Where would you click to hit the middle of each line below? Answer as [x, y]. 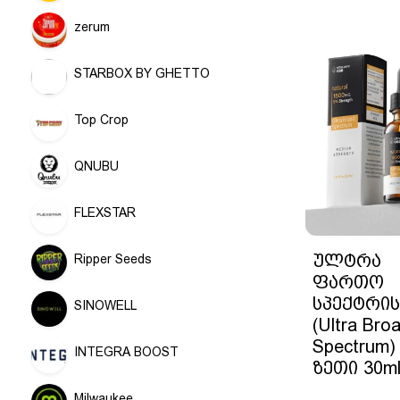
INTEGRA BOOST [126, 352]
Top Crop [101, 120]
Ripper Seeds [113, 259]
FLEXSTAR [105, 212]
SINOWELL [105, 305]
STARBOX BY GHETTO [142, 73]
